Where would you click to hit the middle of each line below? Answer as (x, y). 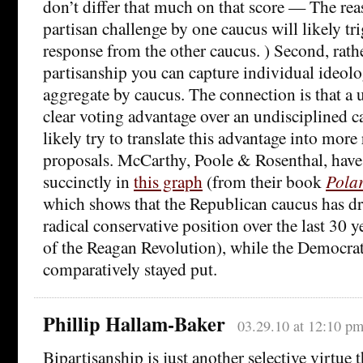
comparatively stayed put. (130, 269)
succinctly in (88, 181)
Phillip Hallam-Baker (134, 324)
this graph (168, 181)
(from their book (264, 181)
